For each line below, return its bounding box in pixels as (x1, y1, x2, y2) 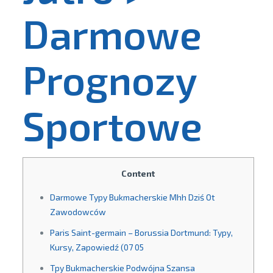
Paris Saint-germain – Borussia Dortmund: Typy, (49, 227, 233, 238)
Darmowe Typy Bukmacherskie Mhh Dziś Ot (49, 192, 215, 202)
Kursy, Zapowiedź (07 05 (49, 242, 144, 252)
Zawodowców (49, 207, 106, 217)
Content (121, 168, 155, 179)
